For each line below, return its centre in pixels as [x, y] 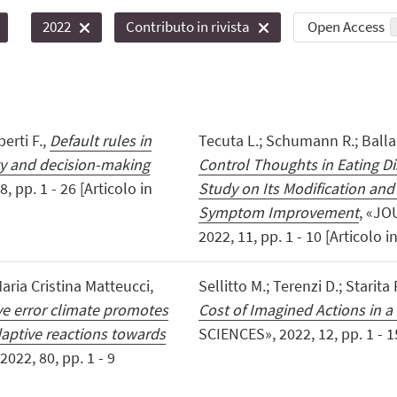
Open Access [346, 27]
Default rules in [100, 141]
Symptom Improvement [278, 213]
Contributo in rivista [188, 27]
